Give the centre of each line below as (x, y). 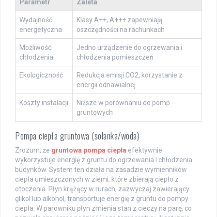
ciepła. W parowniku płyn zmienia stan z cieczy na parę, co (103, 209)
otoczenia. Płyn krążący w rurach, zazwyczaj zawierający (102, 189)
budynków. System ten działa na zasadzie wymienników (101, 170)
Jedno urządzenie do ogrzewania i (129, 48)
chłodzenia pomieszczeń (115, 57)
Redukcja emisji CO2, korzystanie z (130, 75)
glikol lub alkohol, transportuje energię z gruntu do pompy (102, 199)
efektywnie (144, 150)
